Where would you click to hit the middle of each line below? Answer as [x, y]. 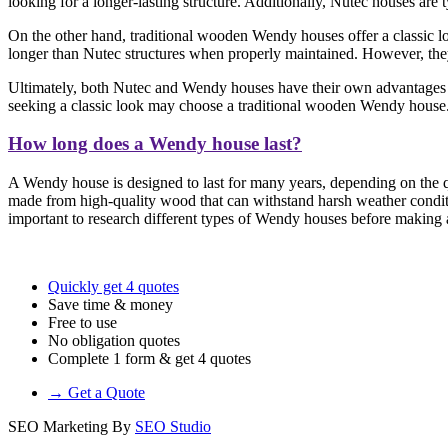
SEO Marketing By [71, 426]
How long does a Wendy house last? [155, 144]
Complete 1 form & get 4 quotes [149, 358]
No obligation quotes [114, 340]
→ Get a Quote [96, 392]
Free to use [82, 322]
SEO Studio [173, 426]
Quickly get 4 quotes [113, 286]
